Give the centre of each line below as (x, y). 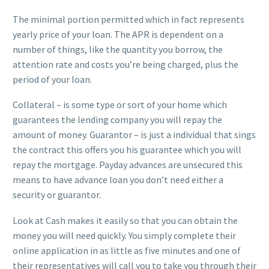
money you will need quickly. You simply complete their (124, 235)
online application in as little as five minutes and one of (127, 250)
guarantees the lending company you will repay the (117, 120)
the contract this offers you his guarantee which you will (127, 150)
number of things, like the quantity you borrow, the (118, 49)
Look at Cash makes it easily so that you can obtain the (125, 220)
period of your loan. (52, 79)
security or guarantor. (57, 195)
